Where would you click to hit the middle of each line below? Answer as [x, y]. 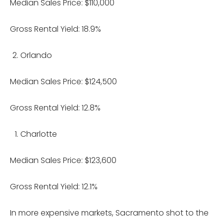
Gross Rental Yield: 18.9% [55, 29]
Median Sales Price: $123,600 [63, 160]
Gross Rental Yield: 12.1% [54, 186]
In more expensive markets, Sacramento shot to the [109, 213]
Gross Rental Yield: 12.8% [55, 108]
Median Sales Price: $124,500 [63, 81]
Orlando [36, 55]
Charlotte [39, 134]
